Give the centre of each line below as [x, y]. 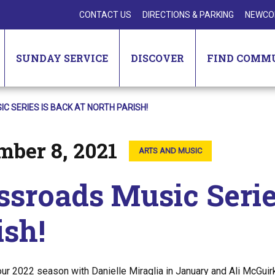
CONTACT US [105, 15]
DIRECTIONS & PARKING [188, 15]
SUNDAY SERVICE [62, 58]
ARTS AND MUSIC [170, 151]
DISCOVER [157, 58]
